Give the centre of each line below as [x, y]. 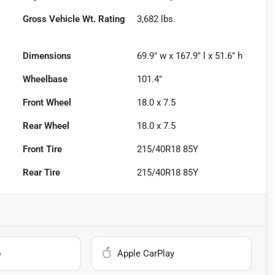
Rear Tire [42, 172]
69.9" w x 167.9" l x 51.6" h [190, 56]
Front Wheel [47, 103]
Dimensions [47, 56]
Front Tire [43, 149]
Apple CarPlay [146, 254]
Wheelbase [45, 79]
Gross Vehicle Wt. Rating [74, 19]
